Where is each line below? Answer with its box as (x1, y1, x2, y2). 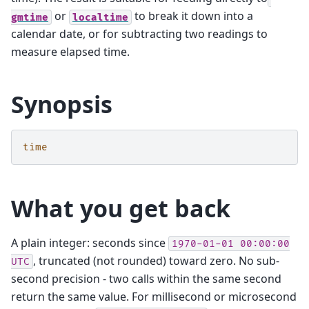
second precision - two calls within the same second (11, 270, 281, 286)
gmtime (11, 11, 48, 23)
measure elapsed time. (11, 44, 130, 60)
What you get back (11, 192, 230, 225)
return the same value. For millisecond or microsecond (11, 288, 297, 304)
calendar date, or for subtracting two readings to (11, 26, 268, 42)
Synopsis (11, 88, 112, 121)
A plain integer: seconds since (11, 235, 168, 250)
